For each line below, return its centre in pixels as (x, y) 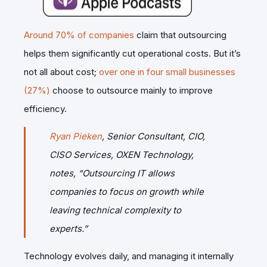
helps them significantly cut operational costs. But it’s (132, 53)
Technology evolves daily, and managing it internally (129, 256)
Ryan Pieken (76, 136)
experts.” (69, 228)
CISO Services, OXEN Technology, (122, 154)
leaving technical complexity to (115, 210)
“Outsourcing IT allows (126, 173)
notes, (64, 173)
